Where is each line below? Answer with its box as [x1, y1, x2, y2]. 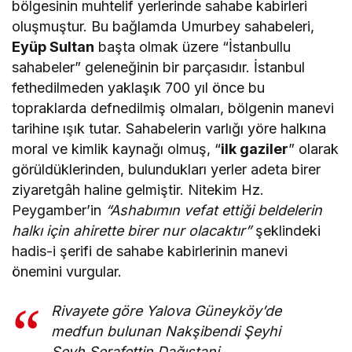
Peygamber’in [12, 201, 106, 218]
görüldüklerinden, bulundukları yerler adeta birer [12, 160, 321, 178]
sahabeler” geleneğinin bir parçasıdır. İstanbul [12, 58, 306, 75]
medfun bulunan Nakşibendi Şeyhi [51, 322, 281, 339]
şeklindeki [251, 222, 321, 239]
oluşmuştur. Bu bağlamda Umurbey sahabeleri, [12, 17, 315, 35]
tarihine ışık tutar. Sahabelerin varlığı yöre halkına [12, 119, 327, 137]
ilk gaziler [221, 140, 289, 157]
